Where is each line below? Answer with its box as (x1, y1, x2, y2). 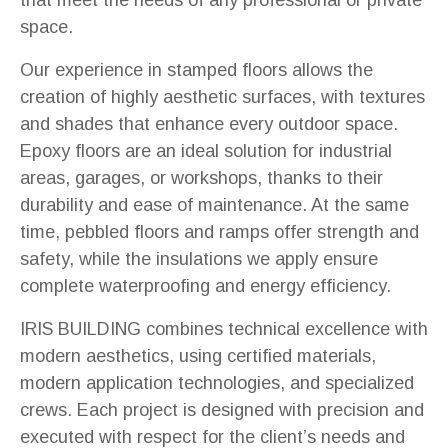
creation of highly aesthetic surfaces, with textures (20, 86, 425, 107)
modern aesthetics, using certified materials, (20, 345, 376, 366)
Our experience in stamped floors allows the (20, 59, 373, 80)
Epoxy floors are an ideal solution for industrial (20, 140, 392, 161)
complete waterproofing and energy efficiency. (20, 275, 391, 296)
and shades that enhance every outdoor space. (20, 113, 398, 134)
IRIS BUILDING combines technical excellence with (20, 318, 428, 339)
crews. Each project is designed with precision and (20, 399, 424, 420)
